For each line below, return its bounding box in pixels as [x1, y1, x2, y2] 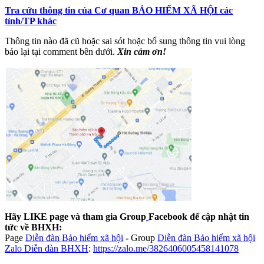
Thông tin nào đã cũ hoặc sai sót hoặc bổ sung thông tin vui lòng [5, 35, 245, 46]
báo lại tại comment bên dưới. [5, 46, 117, 57]
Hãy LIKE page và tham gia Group [5, 211, 146, 222]
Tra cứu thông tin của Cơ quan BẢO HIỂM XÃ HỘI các [5, 5, 233, 15]
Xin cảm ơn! [117, 46, 166, 57]
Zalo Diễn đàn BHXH [5, 243, 88, 253]
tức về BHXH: [5, 222, 62, 232]
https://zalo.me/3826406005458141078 [93, 243, 239, 253]
